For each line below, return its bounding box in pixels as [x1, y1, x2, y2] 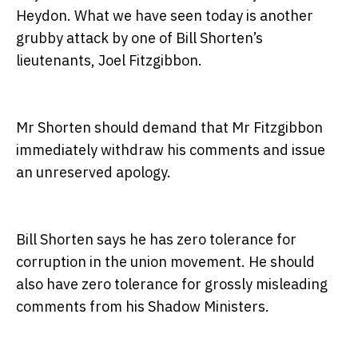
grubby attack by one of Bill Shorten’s [16, 29, 263, 48]
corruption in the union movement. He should [16, 253, 315, 272]
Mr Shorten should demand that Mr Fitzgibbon [16, 118, 323, 137]
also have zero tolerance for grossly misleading [16, 275, 328, 294]
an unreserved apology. [16, 163, 171, 182]
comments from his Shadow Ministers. [16, 297, 269, 316]
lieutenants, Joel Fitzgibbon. [16, 51, 202, 70]
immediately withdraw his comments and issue [16, 141, 325, 160]
